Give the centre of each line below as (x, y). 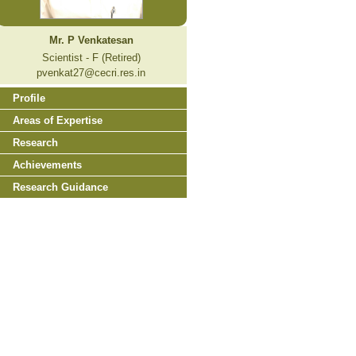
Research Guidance (60, 187)
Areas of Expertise (57, 120)
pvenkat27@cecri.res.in (91, 72)
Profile (29, 98)
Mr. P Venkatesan (91, 40)
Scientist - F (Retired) (91, 57)
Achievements (47, 164)
